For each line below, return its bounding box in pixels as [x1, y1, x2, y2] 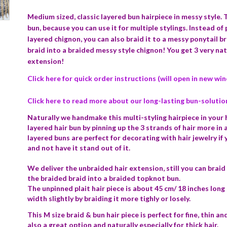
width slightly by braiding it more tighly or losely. [27, 194, 192, 203]
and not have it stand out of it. [27, 143, 132, 152]
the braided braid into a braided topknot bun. [27, 174, 180, 182]
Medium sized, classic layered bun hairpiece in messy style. [27, 12, 223, 21]
